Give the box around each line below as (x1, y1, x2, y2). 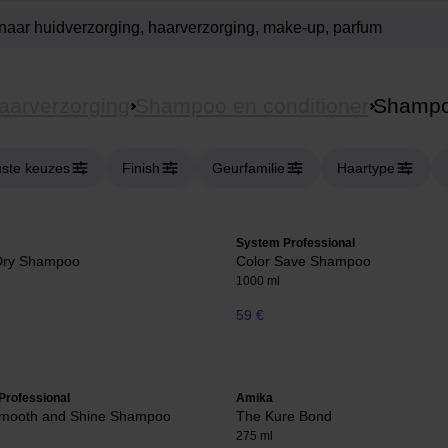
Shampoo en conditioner (134, 94, 369, 117)
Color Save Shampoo (236, 253, 371, 269)
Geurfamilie (212, 160, 285, 176)
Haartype (337, 160, 395, 176)
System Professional (236, 236, 355, 250)
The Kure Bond (236, 408, 332, 425)
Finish (122, 160, 160, 176)
